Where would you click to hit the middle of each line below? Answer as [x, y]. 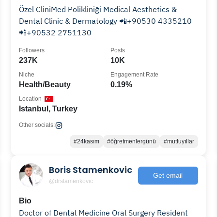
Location [31, 99]
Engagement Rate [134, 75]
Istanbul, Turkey [48, 109]
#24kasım [86, 141]
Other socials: [37, 125]
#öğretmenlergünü [131, 141]
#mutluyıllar [179, 141]
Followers [32, 50]
